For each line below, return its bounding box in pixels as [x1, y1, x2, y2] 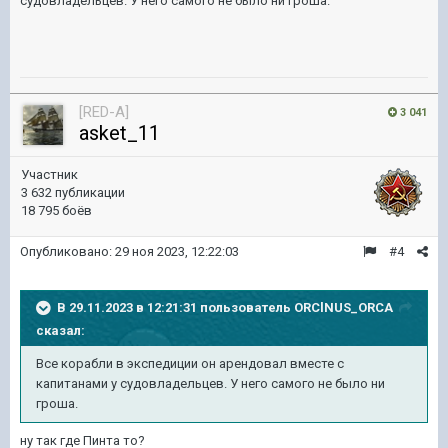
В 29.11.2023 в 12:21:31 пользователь [57, 299, 294, 315]
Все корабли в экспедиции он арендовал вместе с [36, 355, 344, 371]
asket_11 [79, 120, 160, 145]
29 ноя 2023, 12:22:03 [115, 243, 239, 259]
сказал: [36, 322, 85, 338]
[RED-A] [79, 102, 129, 121]
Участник [21, 166, 78, 182]
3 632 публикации [21, 184, 125, 200]
